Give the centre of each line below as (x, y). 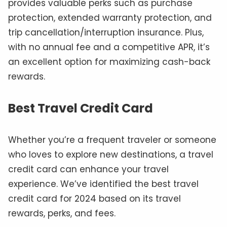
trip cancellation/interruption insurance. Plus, (106, 32)
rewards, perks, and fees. (62, 213)
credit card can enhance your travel (88, 169)
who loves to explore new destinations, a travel (111, 154)
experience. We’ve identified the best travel (103, 184)
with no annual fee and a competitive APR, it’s (109, 47)
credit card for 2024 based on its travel (94, 198)
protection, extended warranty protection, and (110, 17)
